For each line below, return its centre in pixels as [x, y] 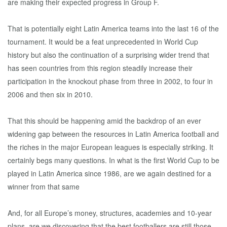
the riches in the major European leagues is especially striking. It [110, 147]
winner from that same [44, 186]
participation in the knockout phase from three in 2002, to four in [110, 81]
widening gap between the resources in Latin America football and [113, 134]
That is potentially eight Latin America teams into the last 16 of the [113, 28]
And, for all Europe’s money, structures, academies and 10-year [110, 213]
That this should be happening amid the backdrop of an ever [104, 121]
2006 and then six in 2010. [50, 94]
